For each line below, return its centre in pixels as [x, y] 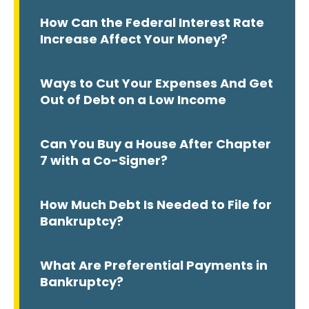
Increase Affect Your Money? [134, 39]
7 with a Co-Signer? [104, 161]
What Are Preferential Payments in [154, 266]
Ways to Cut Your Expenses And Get [157, 83]
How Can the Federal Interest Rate [152, 23]
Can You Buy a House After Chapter [156, 144]
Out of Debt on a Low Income [133, 100]
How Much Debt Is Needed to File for [156, 205]
